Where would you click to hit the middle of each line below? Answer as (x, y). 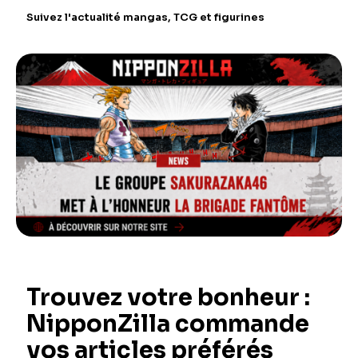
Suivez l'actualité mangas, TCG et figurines (145, 18)
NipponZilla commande (168, 324)
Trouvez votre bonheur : (168, 298)
